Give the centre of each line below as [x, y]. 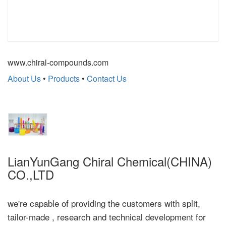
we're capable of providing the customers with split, [104, 203]
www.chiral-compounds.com [58, 62]
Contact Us [107, 78]
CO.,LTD [34, 174]
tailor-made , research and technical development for [107, 216]
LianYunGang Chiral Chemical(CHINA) [110, 161]
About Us [24, 78]
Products [64, 78]
